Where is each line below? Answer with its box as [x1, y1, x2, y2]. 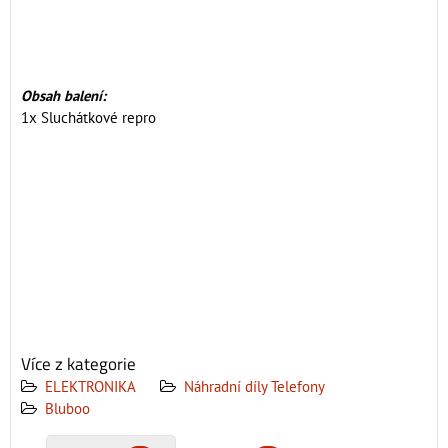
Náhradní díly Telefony [184, 376, 325, 396]
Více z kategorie [21, 350, 136, 376]
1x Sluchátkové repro [21, 107, 156, 127]
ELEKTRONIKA [45, 376, 136, 396]
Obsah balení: [21, 85, 106, 105]
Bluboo [45, 398, 90, 418]
